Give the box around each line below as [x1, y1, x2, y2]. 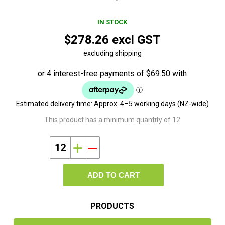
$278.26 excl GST [64, 33, 161, 47]
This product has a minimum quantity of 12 [44, 116, 181, 124]
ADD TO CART [87, 171, 140, 180]
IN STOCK [97, 18, 128, 26]
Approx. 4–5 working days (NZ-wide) [93, 100, 209, 108]
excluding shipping [83, 49, 142, 58]
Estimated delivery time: [16, 100, 92, 108]
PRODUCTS [90, 201, 135, 211]
